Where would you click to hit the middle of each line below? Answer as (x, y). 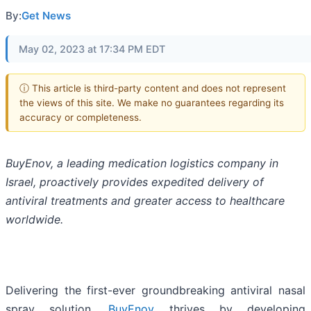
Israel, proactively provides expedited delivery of (135, 182)
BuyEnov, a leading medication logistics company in (142, 163)
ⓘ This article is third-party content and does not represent (153, 88)
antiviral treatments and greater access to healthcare (145, 201)
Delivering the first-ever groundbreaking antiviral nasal (155, 291)
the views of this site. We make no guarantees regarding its (152, 102)
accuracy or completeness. (81, 117)
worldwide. (34, 220)
